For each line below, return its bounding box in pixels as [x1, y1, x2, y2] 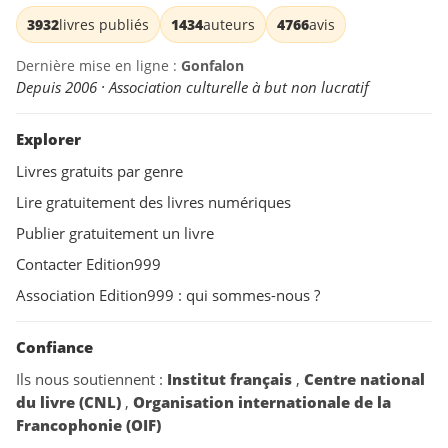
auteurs [203, 15, 255, 35]
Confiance [16, 337, 93, 358]
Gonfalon [181, 56, 244, 76]
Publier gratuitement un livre [16, 223, 214, 244]
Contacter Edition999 [16, 254, 161, 275]
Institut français [167, 369, 296, 390]
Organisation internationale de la [133, 392, 391, 413]
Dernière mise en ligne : [16, 56, 181, 76]
